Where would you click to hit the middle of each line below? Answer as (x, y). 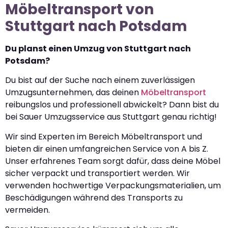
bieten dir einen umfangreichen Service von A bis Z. (107, 149)
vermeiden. (27, 210)
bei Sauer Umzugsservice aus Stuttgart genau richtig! (111, 117)
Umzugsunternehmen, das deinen (73, 93)
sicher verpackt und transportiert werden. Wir (97, 173)
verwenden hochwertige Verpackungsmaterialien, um (113, 185)
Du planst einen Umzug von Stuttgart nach (98, 49)
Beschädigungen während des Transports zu (94, 197)
